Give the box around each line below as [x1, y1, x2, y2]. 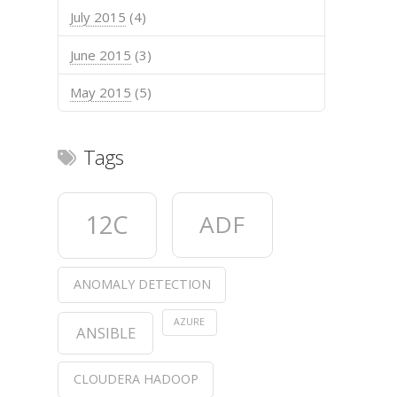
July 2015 [70, 8, 127, 27]
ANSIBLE [75, 322, 136, 343]
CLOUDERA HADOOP [73, 370, 198, 388]
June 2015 [70, 45, 132, 64]
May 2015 [70, 83, 132, 102]
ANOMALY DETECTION [73, 276, 211, 293]
